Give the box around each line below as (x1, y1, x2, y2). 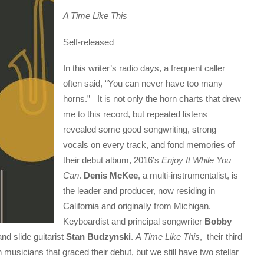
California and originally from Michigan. (63, 200, 212, 211)
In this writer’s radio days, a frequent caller (63, 62, 226, 73)
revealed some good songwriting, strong (63, 124, 217, 134)
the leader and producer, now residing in (63, 185, 216, 196)
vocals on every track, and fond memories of (63, 139, 235, 150)
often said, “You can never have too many (63, 78, 223, 88)
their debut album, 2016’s (63, 154, 162, 165)
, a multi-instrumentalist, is (138, 170, 239, 180)
